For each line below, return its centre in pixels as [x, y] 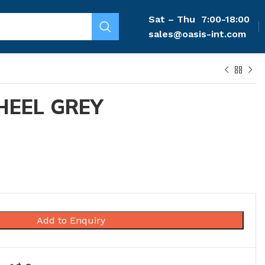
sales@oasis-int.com [197, 34]
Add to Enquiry [71, 220]
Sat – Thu [173, 19]
